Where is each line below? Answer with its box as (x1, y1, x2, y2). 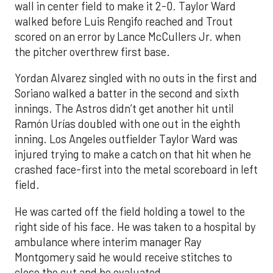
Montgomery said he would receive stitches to (15, 250, 232, 264)
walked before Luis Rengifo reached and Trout (15, 14, 233, 28)
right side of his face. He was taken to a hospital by (15, 219, 255, 233)
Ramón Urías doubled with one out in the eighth (15, 117, 240, 131)
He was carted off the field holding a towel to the (15, 204, 245, 218)
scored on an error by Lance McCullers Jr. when (15, 29, 241, 43)
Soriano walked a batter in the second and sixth (15, 87, 239, 101)
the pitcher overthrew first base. (15, 44, 170, 58)
